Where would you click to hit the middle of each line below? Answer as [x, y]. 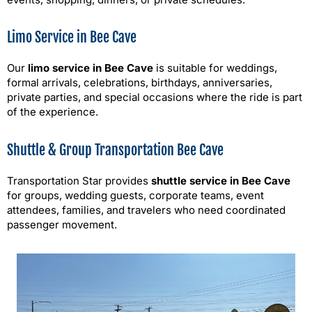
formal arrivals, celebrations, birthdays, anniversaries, [140, 83]
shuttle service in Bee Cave [221, 180]
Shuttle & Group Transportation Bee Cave [115, 150]
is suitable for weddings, [215, 68]
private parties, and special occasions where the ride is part [155, 97]
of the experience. [53, 112]
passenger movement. [62, 224]
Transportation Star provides [79, 180]
